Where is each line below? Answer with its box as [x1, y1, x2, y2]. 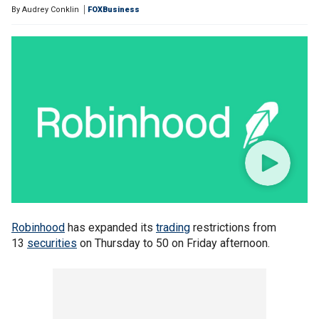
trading [156, 221, 190, 234]
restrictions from [190, 221, 276, 234]
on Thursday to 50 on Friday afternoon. [77, 236, 270, 250]
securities [27, 236, 77, 250]
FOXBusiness [88, 5, 140, 14]
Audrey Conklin [22, 5, 79, 14]
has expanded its [65, 221, 156, 234]
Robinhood [11, 221, 65, 234]
